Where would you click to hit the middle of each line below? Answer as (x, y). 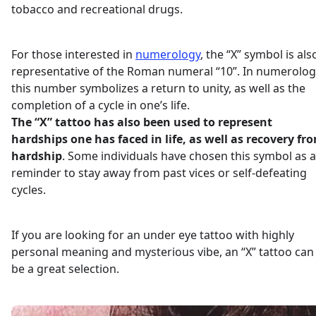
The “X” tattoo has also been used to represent (142, 122)
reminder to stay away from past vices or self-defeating (159, 172)
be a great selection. (65, 268)
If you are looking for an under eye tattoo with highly (153, 235)
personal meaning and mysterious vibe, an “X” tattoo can (163, 251)
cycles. (29, 189)
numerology (168, 54)
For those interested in (73, 54)
